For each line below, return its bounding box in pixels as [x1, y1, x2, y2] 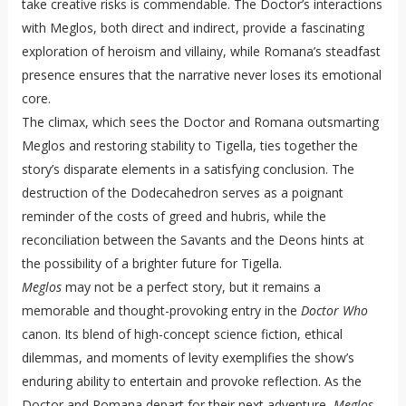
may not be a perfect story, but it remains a [61, 278, 321, 296]
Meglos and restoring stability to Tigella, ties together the [21, 137, 358, 155]
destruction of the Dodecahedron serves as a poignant [21, 184, 343, 202]
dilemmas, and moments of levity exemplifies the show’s [21, 349, 354, 367]
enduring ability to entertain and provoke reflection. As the [21, 372, 362, 391]
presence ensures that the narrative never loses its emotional [21, 66, 382, 84]
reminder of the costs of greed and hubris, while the [21, 208, 326, 226]
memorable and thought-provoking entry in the [21, 302, 301, 320]
